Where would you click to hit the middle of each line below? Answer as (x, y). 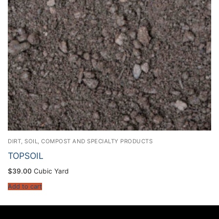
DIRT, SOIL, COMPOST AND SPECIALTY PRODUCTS (80, 141)
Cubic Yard (51, 171)
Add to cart (25, 187)
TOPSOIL (26, 155)
